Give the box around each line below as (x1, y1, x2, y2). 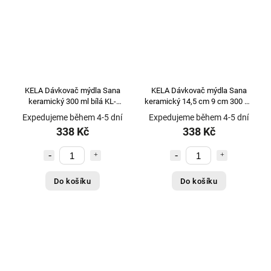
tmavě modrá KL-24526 (159, 108, 238, 117)
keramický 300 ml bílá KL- (28, 97, 116, 106)
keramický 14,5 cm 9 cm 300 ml (145, 97, 182, 106)
